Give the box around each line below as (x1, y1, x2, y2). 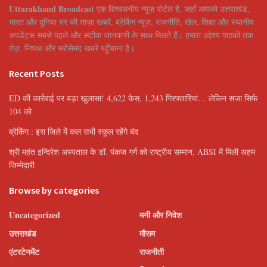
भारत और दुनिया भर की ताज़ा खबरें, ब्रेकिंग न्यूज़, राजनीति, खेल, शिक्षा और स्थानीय (9, 16, 254, 28)
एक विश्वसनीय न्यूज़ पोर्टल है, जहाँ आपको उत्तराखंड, (94, 3, 250, 15)
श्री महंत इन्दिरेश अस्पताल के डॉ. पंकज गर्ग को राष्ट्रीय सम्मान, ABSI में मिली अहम (9, 146, 255, 158)
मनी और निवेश (139, 209, 182, 222)
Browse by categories (9, 184, 99, 197)
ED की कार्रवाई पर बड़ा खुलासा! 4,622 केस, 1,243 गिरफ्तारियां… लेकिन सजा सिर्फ (9, 92, 257, 104)
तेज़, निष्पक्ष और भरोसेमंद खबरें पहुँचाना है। (9, 42, 135, 54)
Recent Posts (9, 67, 64, 80)
